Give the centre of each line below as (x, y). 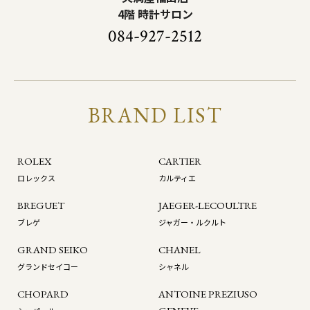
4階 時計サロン (155, 14)
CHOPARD (43, 294)
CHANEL (180, 250)
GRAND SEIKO (53, 250)
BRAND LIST (155, 116)
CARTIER (180, 161)
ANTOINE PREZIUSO (208, 294)
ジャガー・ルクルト (192, 222)
